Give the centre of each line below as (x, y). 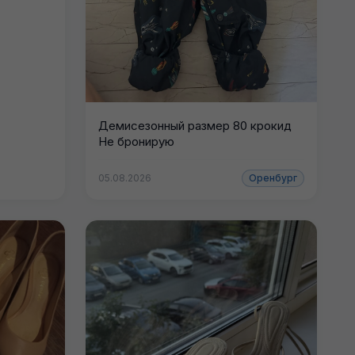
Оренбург (273, 177)
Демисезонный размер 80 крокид (195, 125)
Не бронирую (136, 141)
